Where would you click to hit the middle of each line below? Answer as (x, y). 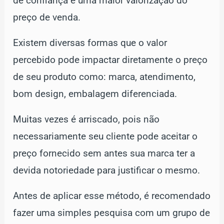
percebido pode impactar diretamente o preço (110, 60)
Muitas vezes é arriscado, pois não (86, 119)
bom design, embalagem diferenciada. (95, 94)
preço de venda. (47, 17)
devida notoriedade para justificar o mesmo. (107, 170)
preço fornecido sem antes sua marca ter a (104, 153)
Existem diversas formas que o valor (90, 43)
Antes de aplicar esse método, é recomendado (112, 196)
